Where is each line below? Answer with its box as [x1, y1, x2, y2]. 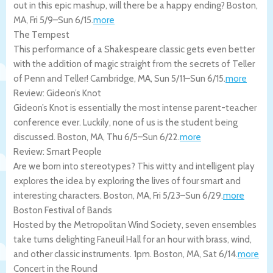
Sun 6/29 [185, 190, 221, 201]
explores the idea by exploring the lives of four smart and [13, 175, 241, 186]
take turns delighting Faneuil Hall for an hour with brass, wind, [13, 233, 252, 245]
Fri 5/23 [153, 190, 180, 201]
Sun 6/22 [143, 131, 178, 143]
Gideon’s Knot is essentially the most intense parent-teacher [13, 102, 257, 113]
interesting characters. [13, 190, 104, 201]
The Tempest [13, 29, 69, 40]
